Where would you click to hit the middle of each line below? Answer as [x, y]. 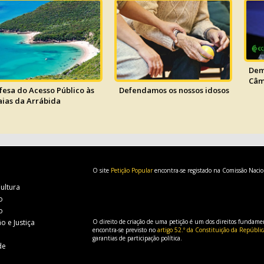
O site [101, 170]
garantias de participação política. [137, 238]
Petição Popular [131, 170]
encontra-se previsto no [125, 230]
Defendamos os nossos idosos [174, 90]
